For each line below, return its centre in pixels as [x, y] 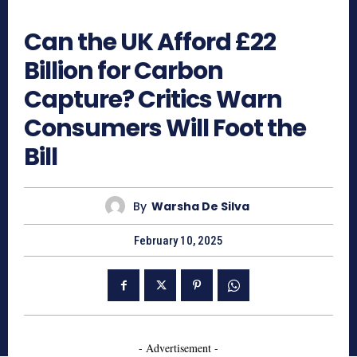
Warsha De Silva [200, 206]
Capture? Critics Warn [153, 100]
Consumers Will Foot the [165, 129]
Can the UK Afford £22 [150, 43]
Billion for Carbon [124, 71]
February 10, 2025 [178, 241]
